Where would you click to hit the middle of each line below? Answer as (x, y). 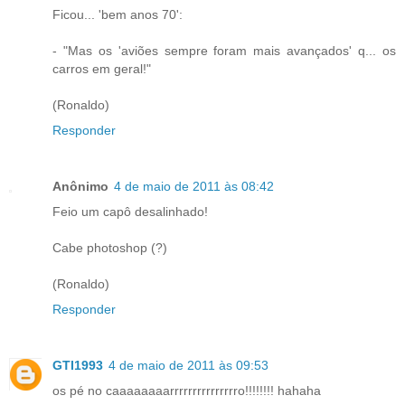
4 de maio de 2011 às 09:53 (188, 365)
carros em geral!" (102, 68)
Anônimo (80, 186)
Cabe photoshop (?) (110, 247)
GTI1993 (78, 365)
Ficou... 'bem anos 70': (118, 14)
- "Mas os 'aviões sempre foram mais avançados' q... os (224, 50)
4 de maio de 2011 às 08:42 (194, 186)
